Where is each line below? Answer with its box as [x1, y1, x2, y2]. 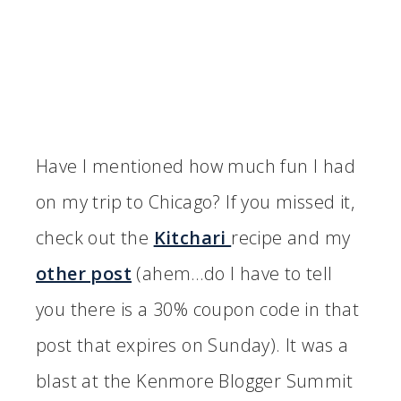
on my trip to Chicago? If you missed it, [36, 190, 354, 215]
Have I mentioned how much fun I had [36, 154, 355, 179]
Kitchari [153, 226, 232, 251]
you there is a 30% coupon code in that [36, 297, 360, 322]
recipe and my [231, 226, 351, 251]
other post [36, 261, 132, 286]
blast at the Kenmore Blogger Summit [36, 369, 353, 394]
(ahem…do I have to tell [132, 261, 333, 286]
